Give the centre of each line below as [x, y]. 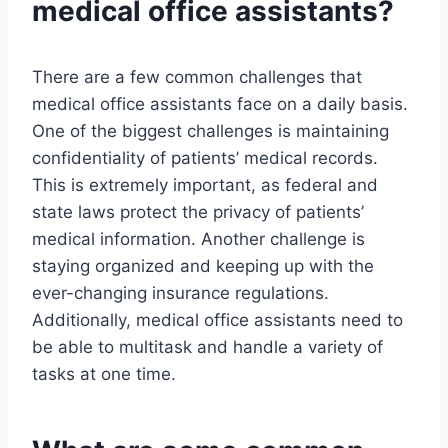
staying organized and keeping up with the [203, 266]
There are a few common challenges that [197, 77]
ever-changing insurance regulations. [180, 293]
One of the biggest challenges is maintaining [210, 131]
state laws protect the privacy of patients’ [198, 212]
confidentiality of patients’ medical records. [205, 158]
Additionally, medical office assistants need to [217, 320]
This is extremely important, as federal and [205, 185]
